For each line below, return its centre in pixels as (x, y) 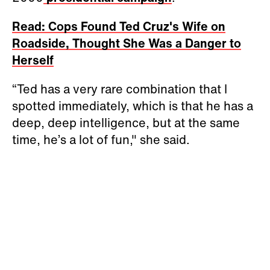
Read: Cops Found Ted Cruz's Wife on (119, 26)
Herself (33, 60)
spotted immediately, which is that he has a (133, 105)
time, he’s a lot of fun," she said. (101, 139)
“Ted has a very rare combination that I (120, 89)
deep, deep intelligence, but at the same (126, 122)
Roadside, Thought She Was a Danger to (127, 43)
